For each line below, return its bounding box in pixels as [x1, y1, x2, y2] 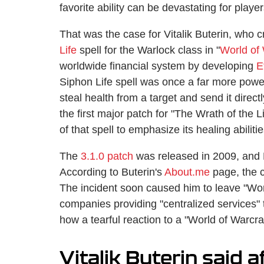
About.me [164, 166, 210, 178]
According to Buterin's [60, 166, 164, 178]
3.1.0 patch [81, 150, 133, 162]
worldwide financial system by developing [60, 60, 256, 72]
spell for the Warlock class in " [77, 44, 220, 56]
